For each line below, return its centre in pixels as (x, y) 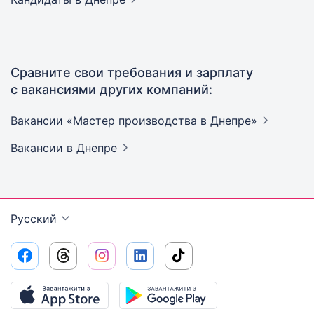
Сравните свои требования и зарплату (132, 72)
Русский (34, 219)
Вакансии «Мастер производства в (110, 120)
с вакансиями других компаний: (111, 89)
